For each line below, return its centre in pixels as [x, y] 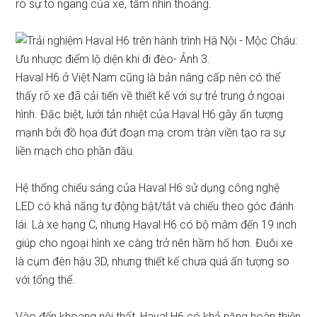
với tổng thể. [46, 280]
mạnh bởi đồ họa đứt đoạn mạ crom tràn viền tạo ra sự [151, 133]
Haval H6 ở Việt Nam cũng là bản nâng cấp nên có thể [148, 77]
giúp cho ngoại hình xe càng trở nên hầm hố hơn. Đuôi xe [155, 243]
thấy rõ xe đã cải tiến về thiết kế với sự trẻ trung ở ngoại [150, 96]
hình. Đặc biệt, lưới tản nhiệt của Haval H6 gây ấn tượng [150, 114]
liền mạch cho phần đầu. [76, 151]
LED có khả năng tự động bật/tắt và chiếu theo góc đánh [155, 206]
